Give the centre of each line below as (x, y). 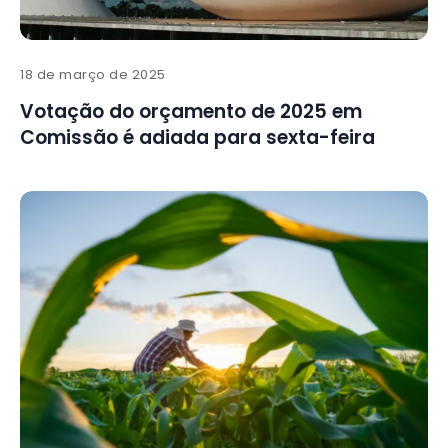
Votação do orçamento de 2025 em (191, 112)
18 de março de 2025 (93, 75)
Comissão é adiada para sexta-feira (197, 138)
